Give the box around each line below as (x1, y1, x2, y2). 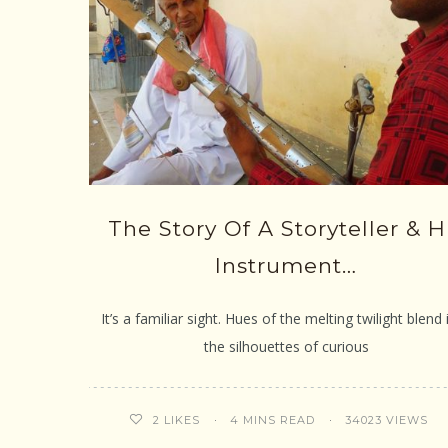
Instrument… (215, 253, 358, 279)
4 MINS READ (230, 412, 316, 427)
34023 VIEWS (345, 412, 429, 427)
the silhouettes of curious (203, 337, 369, 357)
